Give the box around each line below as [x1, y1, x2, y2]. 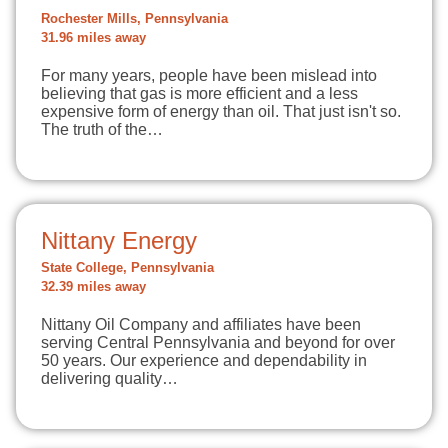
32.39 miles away [41, 280, 146, 294]
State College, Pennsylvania [41, 261, 214, 275]
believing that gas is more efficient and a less [41, 85, 358, 102]
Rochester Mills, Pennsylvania [41, 12, 228, 26]
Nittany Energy [41, 227, 197, 254]
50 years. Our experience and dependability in [41, 352, 367, 369]
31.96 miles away [41, 31, 146, 45]
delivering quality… [41, 370, 178, 387]
